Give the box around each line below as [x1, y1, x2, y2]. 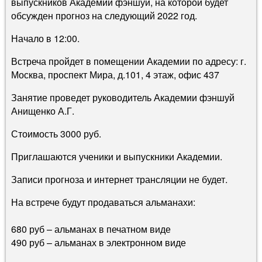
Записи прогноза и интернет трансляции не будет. [11, 172, 227, 186]
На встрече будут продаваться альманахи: [11, 195, 195, 209]
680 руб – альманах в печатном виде [11, 222, 171, 236]
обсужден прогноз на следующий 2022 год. [11, 8, 197, 22]
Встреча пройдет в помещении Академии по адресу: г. [11, 54, 246, 68]
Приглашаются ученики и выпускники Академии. [11, 149, 222, 163]
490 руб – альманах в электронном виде [11, 235, 186, 249]
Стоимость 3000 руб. [11, 126, 101, 140]
